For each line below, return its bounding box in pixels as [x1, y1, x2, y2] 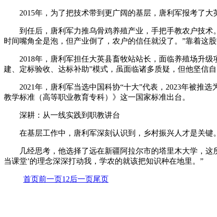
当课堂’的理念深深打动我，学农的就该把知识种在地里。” [4, 156, 203, 165]
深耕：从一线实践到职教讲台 [19, 110, 120, 119]
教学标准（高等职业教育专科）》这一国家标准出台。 [4, 93, 190, 101]
